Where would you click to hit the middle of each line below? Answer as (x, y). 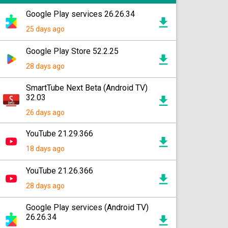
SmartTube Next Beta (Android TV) (87, 88)
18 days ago (45, 149)
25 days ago (45, 29)
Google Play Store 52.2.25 (72, 51)
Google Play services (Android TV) (87, 207)
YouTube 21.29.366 (60, 134)
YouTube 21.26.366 (60, 171)
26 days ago (45, 112)
